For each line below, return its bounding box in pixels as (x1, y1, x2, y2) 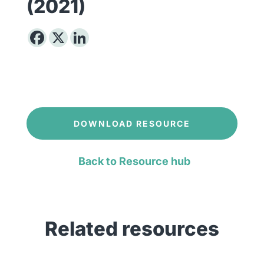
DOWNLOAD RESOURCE (73, 118, 190, 128)
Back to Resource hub (78, 154, 190, 167)
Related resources (45, 216, 219, 240)
